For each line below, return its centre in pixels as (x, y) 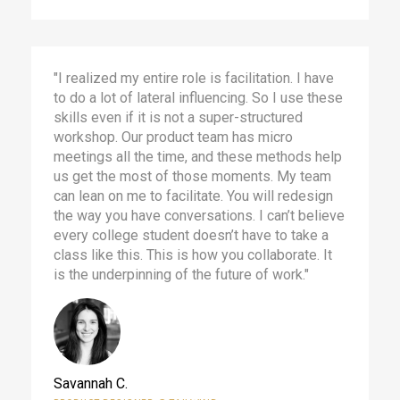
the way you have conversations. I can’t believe (199, 215)
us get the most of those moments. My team (192, 176)
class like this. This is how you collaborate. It (193, 254)
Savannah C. (91, 383)
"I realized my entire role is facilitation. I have (194, 78)
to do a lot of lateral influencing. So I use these (198, 97)
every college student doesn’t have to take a (191, 235)
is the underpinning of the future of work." (181, 274)
